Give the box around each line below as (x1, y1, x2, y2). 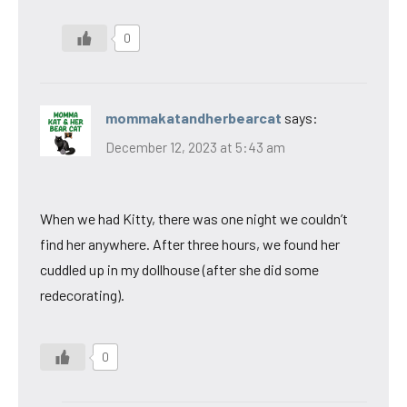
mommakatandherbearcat (105, 109, 282, 127)
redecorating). (40, 285, 124, 303)
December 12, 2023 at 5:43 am (105, 138, 285, 155)
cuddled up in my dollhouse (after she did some (40, 260, 319, 278)
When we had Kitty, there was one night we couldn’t (40, 209, 348, 227)
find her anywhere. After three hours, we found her (40, 234, 340, 253)
